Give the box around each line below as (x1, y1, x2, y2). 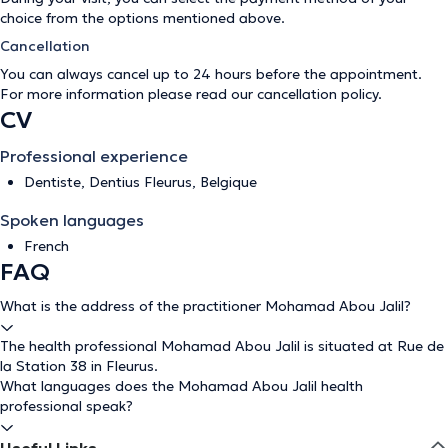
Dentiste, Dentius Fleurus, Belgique (24, 173, 257, 191)
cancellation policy (257, 85, 378, 103)
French (24, 237, 69, 255)
